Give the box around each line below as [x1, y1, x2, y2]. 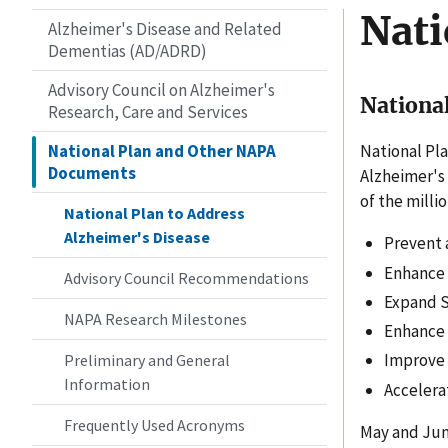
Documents [48, 161, 136, 184]
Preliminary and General [64, 349, 230, 370]
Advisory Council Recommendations [64, 267, 309, 288]
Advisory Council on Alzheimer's [48, 78, 275, 101]
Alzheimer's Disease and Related [48, 17, 282, 40]
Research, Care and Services [48, 100, 248, 123]
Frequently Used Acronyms [64, 414, 245, 435]
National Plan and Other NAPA [48, 139, 276, 162]
